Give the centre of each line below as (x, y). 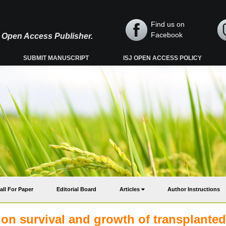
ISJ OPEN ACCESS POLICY (163, 58)
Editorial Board (76, 189)
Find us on (168, 24)
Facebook (167, 35)
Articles (130, 189)
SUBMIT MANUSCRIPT (56, 58)
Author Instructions (194, 189)
